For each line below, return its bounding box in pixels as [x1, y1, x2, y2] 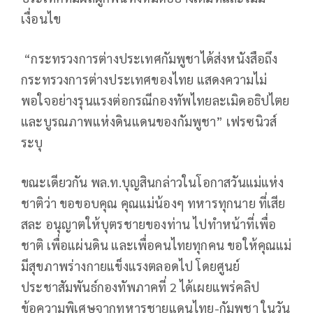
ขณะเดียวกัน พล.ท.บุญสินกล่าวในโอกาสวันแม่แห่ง [21, 174, 284, 191]
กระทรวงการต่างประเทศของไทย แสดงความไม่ [21, 71, 268, 88]
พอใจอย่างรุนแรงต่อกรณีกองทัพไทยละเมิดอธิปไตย [21, 92, 290, 109]
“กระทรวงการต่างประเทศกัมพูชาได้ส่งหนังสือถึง [21, 50, 278, 67]
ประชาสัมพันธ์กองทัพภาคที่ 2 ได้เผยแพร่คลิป [21, 279, 259, 296]
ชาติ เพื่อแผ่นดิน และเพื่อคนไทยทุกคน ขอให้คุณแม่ [21, 237, 292, 254]
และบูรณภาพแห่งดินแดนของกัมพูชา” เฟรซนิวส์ [21, 113, 277, 130]
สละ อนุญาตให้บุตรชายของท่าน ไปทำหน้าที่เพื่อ [21, 216, 277, 233]
